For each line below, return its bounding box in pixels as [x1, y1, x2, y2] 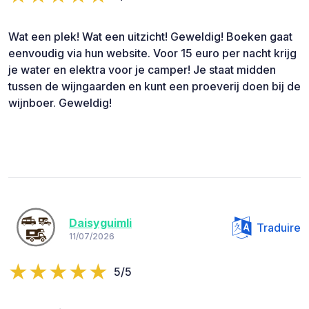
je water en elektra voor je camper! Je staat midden [8, 63, 276, 77]
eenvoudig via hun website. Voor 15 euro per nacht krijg [8, 46, 297, 61]
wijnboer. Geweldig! [8, 96, 112, 110]
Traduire [257, 221, 301, 235]
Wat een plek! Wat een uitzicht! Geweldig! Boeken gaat [8, 30, 292, 44]
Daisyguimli [69, 215, 132, 230]
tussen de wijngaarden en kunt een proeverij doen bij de [8, 79, 301, 94]
